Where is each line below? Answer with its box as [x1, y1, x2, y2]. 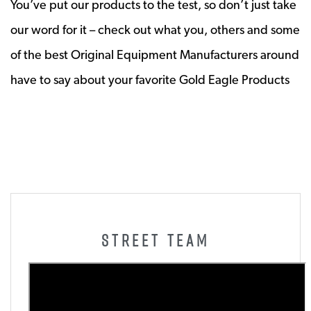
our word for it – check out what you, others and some [10, 22, 300, 37]
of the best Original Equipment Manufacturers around [10, 47, 299, 62]
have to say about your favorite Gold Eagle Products [10, 72, 289, 87]
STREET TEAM [101, 228, 210, 252]
